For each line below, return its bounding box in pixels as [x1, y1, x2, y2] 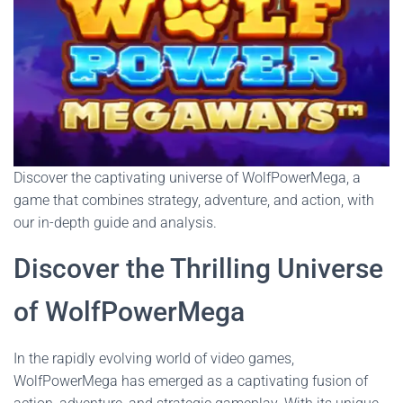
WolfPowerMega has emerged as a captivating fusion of [13, 372, 368, 390]
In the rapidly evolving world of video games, [13, 350, 294, 367]
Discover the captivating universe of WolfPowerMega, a [13, 169, 361, 186]
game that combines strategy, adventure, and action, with [13, 192, 374, 209]
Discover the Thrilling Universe [13, 253, 383, 284]
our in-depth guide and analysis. [13, 214, 217, 231]
